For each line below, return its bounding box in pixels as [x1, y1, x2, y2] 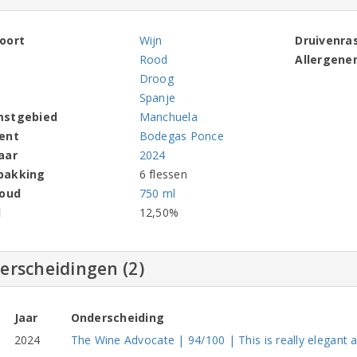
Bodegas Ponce [139, 128, 224, 144]
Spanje [139, 90, 176, 106]
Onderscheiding [70, 310, 165, 326]
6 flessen [139, 167, 187, 182]
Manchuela [139, 109, 198, 125]
